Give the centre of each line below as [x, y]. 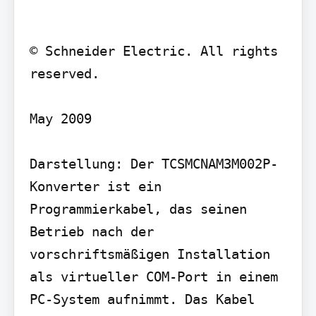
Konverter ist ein [95, 186]
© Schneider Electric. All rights [153, 50]
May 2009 [60, 118]
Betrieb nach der [91, 231]
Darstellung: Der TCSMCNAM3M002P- [153, 163]
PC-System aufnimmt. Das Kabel [142, 299]
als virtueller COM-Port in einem [153, 276]
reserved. [64, 73]
